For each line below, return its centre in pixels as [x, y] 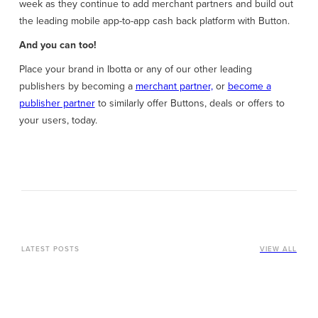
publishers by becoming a [77, 87]
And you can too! [57, 45]
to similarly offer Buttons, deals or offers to [190, 104]
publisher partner [57, 104]
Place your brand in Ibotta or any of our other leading [135, 70]
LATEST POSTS [50, 249]
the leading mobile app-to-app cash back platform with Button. [154, 21]
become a [249, 87]
